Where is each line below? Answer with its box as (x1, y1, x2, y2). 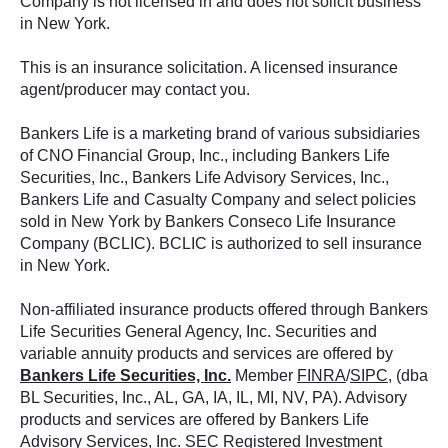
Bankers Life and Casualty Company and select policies (20, 191, 416, 208)
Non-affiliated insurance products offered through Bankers (20, 301, 428, 318)
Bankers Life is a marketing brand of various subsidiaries (20, 125, 420, 142)
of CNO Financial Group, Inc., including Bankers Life (20, 147, 390, 164)
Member (231, 367, 297, 384)
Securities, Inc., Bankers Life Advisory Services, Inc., (20, 169, 389, 186)
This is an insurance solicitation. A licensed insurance (20, 59, 398, 76)
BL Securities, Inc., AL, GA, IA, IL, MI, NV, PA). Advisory (20, 389, 407, 406)
